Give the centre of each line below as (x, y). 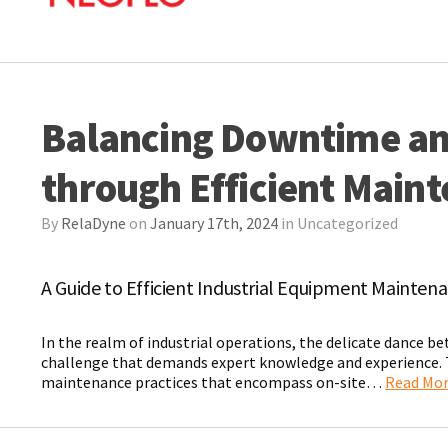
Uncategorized (348, 223)
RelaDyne (94, 223)
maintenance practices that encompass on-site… (213, 382)
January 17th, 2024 (214, 223)
